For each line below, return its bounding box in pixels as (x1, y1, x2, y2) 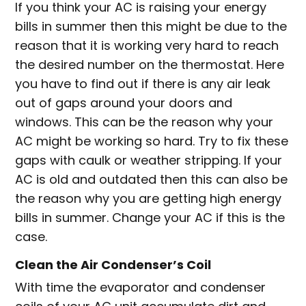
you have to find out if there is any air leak (15, 75, 271, 93)
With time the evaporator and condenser (15, 279, 266, 296)
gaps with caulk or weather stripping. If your (15, 152, 283, 169)
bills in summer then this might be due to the (15, 18, 288, 36)
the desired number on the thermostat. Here (15, 56, 285, 74)
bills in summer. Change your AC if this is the (15, 209, 286, 227)
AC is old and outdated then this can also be (15, 171, 288, 189)
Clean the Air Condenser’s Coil (15, 256, 212, 274)
